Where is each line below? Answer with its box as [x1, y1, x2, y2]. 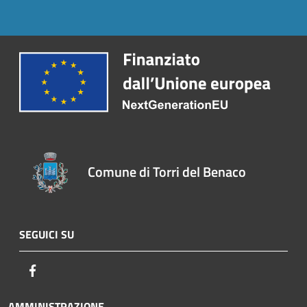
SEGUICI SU [19, 226, 74, 243]
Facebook [40, 262, 83, 279]
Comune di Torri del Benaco [88, 161, 247, 183]
